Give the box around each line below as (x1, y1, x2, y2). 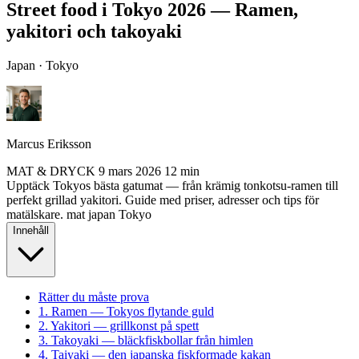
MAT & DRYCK (6, 163, 99, 178)
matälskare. (6, 207, 63, 221)
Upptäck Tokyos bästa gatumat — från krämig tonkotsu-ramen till (6, 178, 338, 192)
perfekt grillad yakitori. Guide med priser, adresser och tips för (6, 192, 319, 207)
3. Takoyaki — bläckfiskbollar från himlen (38, 333, 253, 347)
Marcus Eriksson (6, 136, 91, 151)
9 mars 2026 (99, 163, 161, 178)
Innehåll (13, 224, 49, 236)
